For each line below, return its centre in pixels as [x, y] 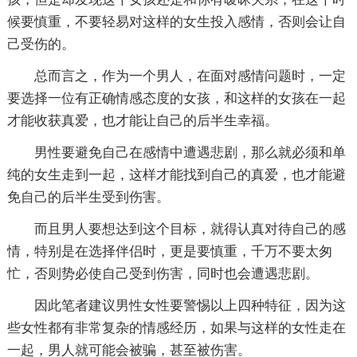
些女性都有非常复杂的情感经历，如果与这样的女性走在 [176, 328]
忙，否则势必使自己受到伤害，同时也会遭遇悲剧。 [163, 273]
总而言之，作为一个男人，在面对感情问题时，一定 [190, 76]
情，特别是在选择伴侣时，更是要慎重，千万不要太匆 [169, 251]
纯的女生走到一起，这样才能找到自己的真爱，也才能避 [176, 175]
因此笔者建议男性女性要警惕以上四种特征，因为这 [190, 305]
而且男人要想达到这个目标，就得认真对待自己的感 [190, 229]
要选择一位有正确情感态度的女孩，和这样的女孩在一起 [176, 98]
